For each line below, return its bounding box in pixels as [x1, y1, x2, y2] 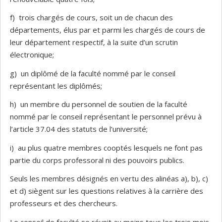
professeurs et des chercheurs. [10, 198, 117, 208]
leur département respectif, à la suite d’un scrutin [10, 37, 178, 47]
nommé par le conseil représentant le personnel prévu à [10, 111, 202, 121]
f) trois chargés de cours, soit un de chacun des [10, 12, 173, 22]
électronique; [10, 50, 54, 59]
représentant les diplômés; [10, 80, 102, 91]
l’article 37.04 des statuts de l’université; [10, 124, 148, 134]
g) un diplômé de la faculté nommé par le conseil [10, 68, 175, 78]
